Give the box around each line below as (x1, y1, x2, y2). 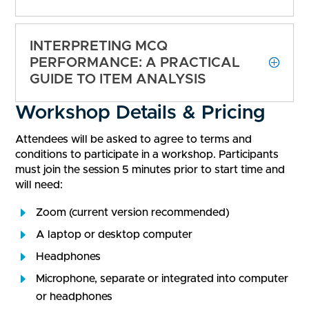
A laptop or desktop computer (36, 229, 193, 241)
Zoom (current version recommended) (36, 207, 230, 219)
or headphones (36, 291, 113, 303)
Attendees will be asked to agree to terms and (15, 134, 252, 146)
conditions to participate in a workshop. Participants (15, 149, 279, 161)
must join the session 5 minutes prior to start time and (15, 164, 286, 176)
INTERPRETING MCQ (30, 39, 168, 54)
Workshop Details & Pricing (15, 103, 266, 123)
